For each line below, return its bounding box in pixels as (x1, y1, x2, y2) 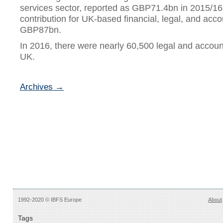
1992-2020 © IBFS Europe (18, 197, 82, 203)
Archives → (20, 82, 64, 92)
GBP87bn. (20, 25, 61, 35)
